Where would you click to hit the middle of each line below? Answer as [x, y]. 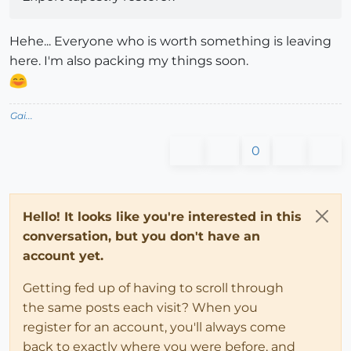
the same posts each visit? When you [140, 307]
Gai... [22, 115]
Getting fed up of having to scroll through [153, 288]
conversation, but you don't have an [141, 236]
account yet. [63, 255]
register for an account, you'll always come [154, 327]
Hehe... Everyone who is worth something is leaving [170, 41]
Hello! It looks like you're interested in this [162, 216]
